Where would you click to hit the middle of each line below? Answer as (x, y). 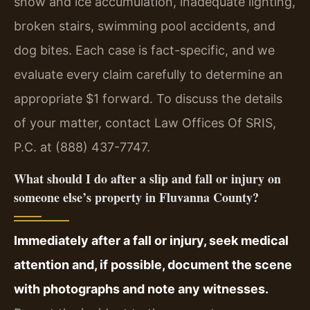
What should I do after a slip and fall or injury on (147, 178)
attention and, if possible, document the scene (153, 264)
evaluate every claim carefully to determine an (148, 75)
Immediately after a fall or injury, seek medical (151, 240)
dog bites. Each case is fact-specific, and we (144, 51)
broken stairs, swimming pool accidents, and (145, 26)
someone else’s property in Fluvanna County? (136, 197)
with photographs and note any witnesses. (141, 289)
